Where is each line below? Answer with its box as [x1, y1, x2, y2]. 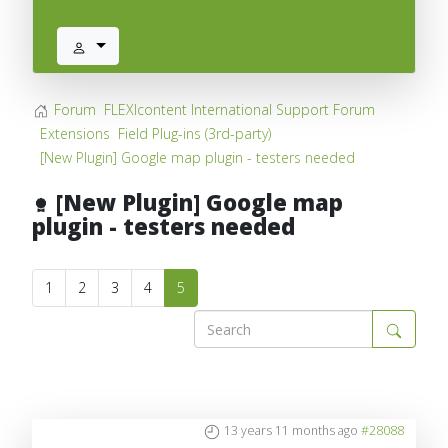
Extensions [40, 124, 110, 143]
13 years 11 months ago [224, 422, 358, 440]
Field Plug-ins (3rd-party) [118, 124, 271, 143]
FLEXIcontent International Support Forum [104, 100, 375, 119]
